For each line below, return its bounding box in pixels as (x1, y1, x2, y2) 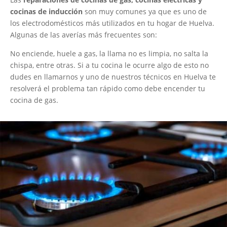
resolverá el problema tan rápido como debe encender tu (10, 84, 205, 94)
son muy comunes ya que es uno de (85, 7, 207, 17)
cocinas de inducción (10, 7, 85, 17)
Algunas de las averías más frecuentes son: (10, 30, 157, 40)
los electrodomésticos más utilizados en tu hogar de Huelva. (10, 18, 214, 28)
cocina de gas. (10, 95, 58, 105)
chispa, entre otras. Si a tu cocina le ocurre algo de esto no (10, 60, 209, 70)
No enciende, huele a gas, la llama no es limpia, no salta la (10, 49, 208, 59)
